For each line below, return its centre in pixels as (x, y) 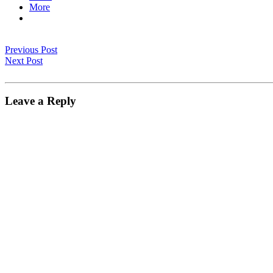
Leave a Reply (41, 101)
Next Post (24, 60)
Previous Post (31, 49)
